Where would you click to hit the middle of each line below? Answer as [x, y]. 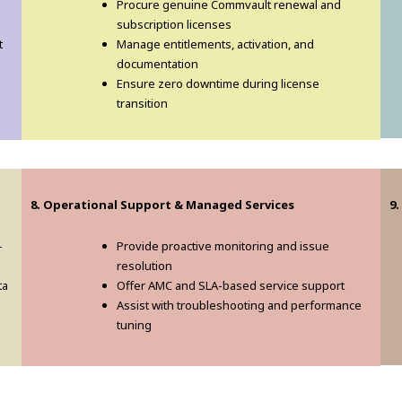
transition [142, 103]
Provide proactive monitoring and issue [223, 245]
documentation [157, 63]
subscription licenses [174, 24]
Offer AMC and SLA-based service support [231, 285]
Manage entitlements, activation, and [215, 44]
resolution [144, 265]
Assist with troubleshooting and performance [239, 305]
